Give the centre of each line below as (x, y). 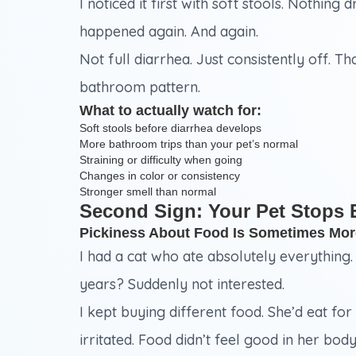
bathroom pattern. (140, 87)
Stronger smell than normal (148, 192)
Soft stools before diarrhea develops (170, 128)
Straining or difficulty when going (161, 160)
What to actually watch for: (170, 111)
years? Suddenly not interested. (182, 284)
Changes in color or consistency (160, 176)
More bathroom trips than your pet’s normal (189, 144)
